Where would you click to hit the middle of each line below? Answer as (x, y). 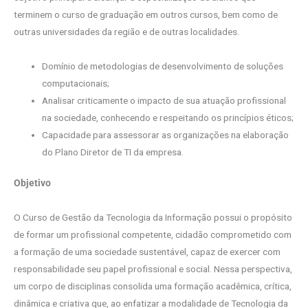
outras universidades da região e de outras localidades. (126, 32)
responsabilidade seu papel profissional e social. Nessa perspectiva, (153, 268)
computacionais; (76, 83)
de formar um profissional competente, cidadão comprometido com (153, 234)
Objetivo (32, 183)
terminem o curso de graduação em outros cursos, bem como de (146, 15)
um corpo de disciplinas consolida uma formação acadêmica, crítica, (153, 286)
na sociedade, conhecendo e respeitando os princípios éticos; (168, 117)
